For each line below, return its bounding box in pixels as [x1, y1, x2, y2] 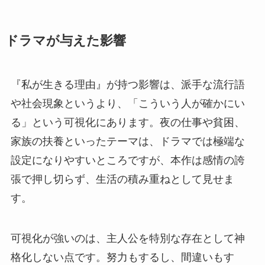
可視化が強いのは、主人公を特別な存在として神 [10, 232, 245, 245]
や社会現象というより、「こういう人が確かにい [10, 98, 245, 110]
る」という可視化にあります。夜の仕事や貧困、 [10, 117, 245, 129]
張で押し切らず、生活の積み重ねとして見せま [10, 173, 234, 186]
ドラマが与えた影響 [5, 34, 126, 49]
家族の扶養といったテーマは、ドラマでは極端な [10, 135, 245, 148]
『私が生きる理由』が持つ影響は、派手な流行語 [10, 79, 245, 91]
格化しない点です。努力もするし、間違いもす [10, 251, 234, 264]
